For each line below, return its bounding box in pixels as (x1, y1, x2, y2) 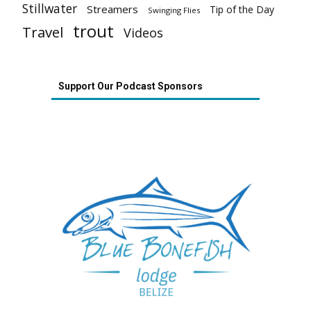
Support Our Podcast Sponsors (58, 80, 203, 92)
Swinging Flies (148, 4, 200, 15)
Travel (22, 22, 63, 42)
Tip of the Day (210, 2, 274, 16)
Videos (124, 24, 163, 41)
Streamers (87, 1, 138, 16)
